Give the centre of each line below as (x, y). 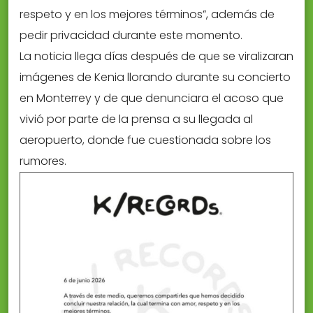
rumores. (43, 161)
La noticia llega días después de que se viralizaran (156, 57)
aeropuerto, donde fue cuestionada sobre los (145, 140)
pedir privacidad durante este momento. (131, 36)
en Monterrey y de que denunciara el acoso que (152, 99)
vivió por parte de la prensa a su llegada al (136, 119)
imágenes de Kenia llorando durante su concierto (155, 78)
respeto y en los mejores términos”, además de (147, 15)
